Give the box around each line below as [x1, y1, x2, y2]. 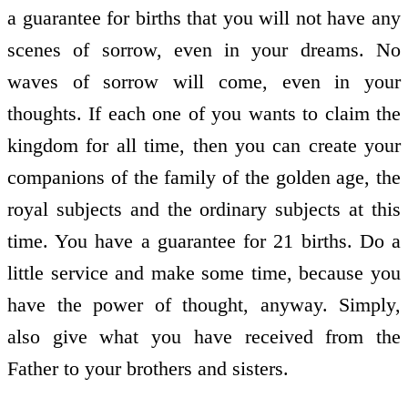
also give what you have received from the [7, 325, 401, 349]
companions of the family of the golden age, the [7, 166, 401, 189]
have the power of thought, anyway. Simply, [7, 293, 401, 317]
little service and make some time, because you [7, 261, 401, 285]
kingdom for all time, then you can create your [7, 134, 401, 158]
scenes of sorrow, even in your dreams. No [7, 38, 401, 62]
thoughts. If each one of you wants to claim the [7, 102, 401, 126]
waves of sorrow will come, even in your [7, 70, 401, 94]
